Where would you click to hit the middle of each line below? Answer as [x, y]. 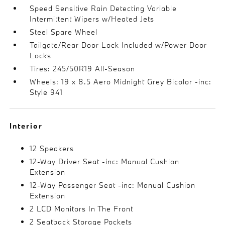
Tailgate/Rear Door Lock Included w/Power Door [119, 45]
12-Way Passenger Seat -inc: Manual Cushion [113, 185]
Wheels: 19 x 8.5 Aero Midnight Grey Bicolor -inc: [121, 82]
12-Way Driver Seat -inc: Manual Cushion [105, 161]
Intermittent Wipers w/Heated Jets [92, 19]
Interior [26, 126]
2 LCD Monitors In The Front [82, 209]
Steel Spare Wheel [64, 32]
